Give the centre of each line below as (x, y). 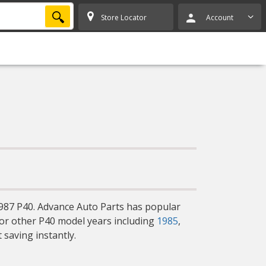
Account (219, 18)
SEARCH (77, 15)
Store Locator (123, 18)
